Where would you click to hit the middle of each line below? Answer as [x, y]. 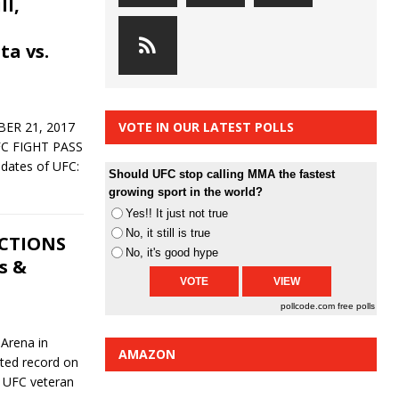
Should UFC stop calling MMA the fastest [221, 175]
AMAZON [147, 354]
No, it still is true [167, 233]
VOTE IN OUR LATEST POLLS [206, 127]
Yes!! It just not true [176, 214]
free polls [356, 306]
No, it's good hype [171, 253]
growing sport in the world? [185, 192]
